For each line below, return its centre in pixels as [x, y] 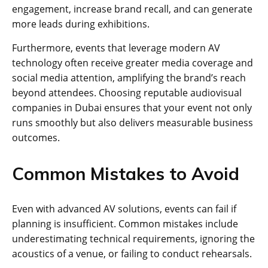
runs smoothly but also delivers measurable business [133, 122]
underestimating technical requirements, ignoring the [133, 238]
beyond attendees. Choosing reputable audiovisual [127, 92]
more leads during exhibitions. [81, 24]
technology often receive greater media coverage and [133, 63]
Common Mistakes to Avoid [126, 173]
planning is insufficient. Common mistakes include [125, 223]
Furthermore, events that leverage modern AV [116, 48]
